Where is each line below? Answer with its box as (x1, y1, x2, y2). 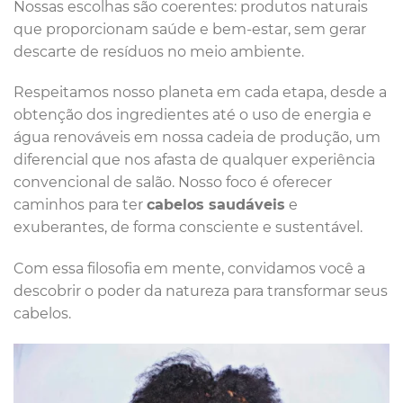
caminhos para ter (13, 196, 147, 214)
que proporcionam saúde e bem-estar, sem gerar (13, 20, 366, 38)
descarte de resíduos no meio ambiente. (13, 42, 304, 60)
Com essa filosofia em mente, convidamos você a (13, 260, 365, 278)
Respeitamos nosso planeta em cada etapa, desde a (13, 84, 387, 102)
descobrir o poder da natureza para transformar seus (13, 282, 388, 300)
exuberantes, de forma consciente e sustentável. (13, 219, 363, 237)
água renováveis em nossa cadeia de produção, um (13, 129, 381, 147)
